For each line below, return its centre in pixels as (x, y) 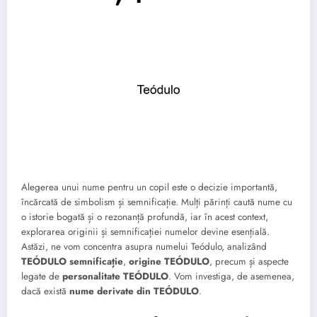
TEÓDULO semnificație (72, 261)
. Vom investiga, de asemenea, (231, 276)
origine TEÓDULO (169, 261)
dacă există (45, 291)
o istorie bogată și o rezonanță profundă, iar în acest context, (145, 217)
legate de (42, 276)
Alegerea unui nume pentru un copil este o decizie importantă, (149, 187)
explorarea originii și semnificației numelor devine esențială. (145, 231)
